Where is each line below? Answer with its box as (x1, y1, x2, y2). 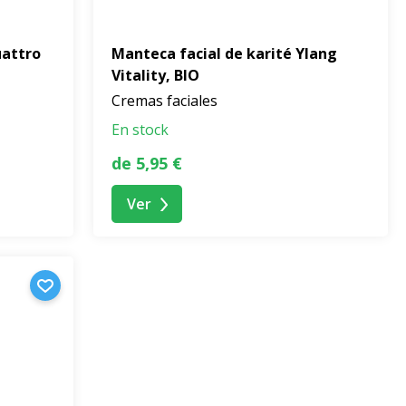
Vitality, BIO (111, 65, 199, 86)
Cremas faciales (111, 91, 217, 111)
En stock (111, 120, 169, 140)
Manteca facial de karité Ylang (111, 43, 337, 64)
